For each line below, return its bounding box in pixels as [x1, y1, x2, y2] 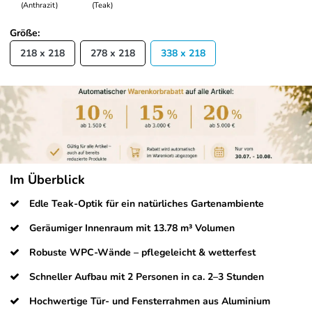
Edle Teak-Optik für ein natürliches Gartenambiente [29, 196, 264, 210]
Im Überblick [10, 171, 85, 188]
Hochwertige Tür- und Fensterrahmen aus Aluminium [29, 294, 270, 308]
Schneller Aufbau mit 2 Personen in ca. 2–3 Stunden [29, 270, 264, 283]
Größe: [10, 26, 40, 40]
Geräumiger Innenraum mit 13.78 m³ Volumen [29, 221, 235, 235]
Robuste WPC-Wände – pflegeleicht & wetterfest [29, 245, 256, 259]
